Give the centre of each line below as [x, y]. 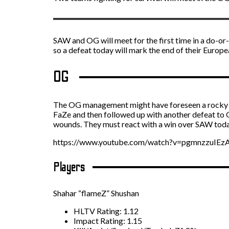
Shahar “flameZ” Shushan [96, 193]
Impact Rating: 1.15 [108, 220]
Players [69, 167]
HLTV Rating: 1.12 [106, 211]
